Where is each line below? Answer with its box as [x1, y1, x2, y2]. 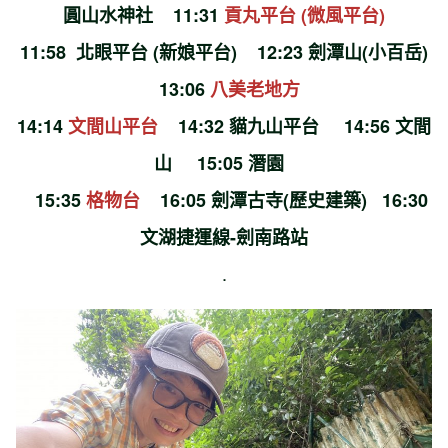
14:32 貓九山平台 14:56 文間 [178, 112, 431, 139]
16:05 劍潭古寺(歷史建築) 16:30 [140, 186, 428, 213]
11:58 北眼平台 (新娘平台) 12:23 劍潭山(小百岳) [20, 38, 428, 65]
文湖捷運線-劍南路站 [140, 223, 308, 250]
